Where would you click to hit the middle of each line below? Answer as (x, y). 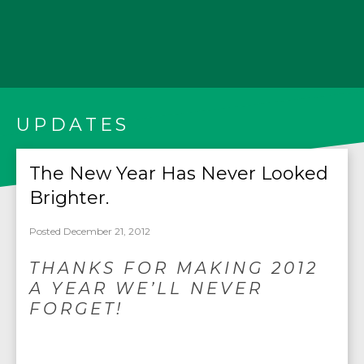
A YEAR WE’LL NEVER (146, 288)
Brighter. (69, 198)
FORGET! (76, 309)
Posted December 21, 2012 (90, 231)
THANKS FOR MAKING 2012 (174, 268)
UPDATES (73, 125)
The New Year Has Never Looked (179, 173)
